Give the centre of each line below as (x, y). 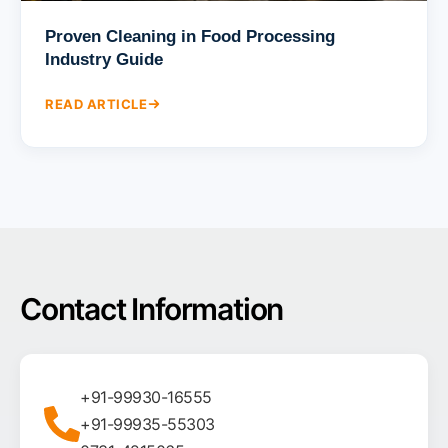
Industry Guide (104, 59)
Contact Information (152, 308)
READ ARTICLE (96, 103)
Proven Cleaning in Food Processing (190, 36)
